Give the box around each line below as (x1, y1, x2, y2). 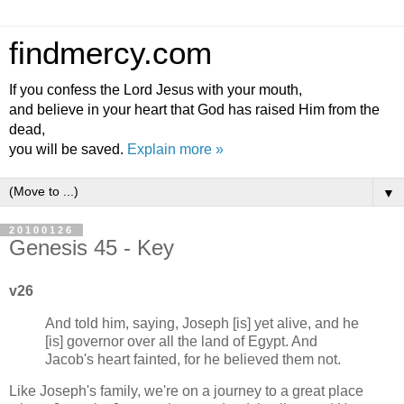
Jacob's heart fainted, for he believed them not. (45, 351, 341, 367)
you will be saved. (9, 142, 127, 157)
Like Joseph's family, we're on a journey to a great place (9, 383, 363, 399)
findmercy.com (9, 36, 212, 70)
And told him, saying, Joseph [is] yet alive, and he (45, 315, 359, 331)
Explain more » (127, 142, 224, 157)
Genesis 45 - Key (9, 235, 174, 260)
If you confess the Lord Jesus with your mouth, (9, 82, 302, 97)
